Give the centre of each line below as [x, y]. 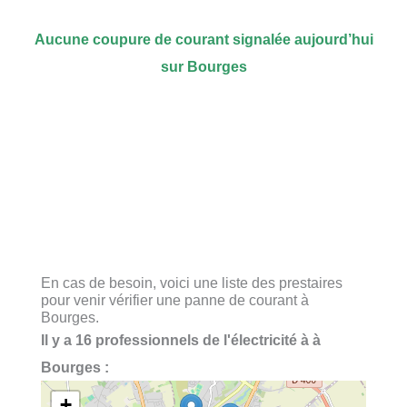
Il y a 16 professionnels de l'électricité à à [181, 339]
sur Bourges [203, 67]
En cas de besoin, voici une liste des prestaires [192, 282]
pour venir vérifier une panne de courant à [175, 299]
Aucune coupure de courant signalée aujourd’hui [203, 40]
